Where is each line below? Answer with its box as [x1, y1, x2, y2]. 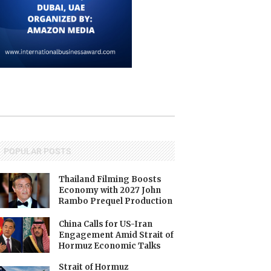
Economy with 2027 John [59, 185, 162, 196]
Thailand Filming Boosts [59, 174, 162, 185]
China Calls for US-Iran [59, 218, 153, 229]
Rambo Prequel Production [59, 196, 173, 207]
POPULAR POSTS [3, 146, 71, 156]
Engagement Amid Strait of [59, 229, 174, 240]
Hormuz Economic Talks [59, 240, 162, 251]
